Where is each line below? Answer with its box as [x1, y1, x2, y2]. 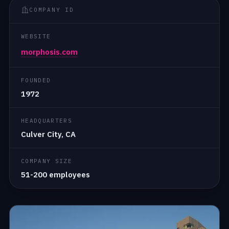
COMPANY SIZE [21, 157, 72, 165]
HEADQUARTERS [21, 117, 72, 124]
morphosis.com [21, 47, 78, 57]
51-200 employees [21, 169, 90, 179]
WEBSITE [21, 32, 51, 40]
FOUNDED [21, 76, 51, 84]
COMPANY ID [29, 6, 74, 13]
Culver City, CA [21, 129, 76, 139]
